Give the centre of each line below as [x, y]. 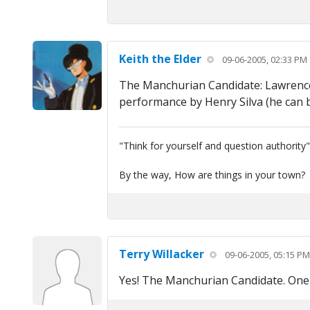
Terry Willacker [161, 254]
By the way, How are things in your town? [212, 175]
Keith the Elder [160, 59]
